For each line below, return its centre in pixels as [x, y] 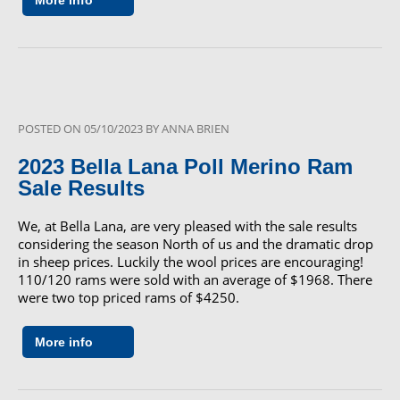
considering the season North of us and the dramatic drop [196, 243]
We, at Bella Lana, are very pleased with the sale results [187, 225]
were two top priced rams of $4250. [129, 297]
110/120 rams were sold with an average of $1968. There [195, 279]
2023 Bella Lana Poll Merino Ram [185, 166]
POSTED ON [51, 129]
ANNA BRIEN [196, 129]
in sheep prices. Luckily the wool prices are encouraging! [191, 261]
